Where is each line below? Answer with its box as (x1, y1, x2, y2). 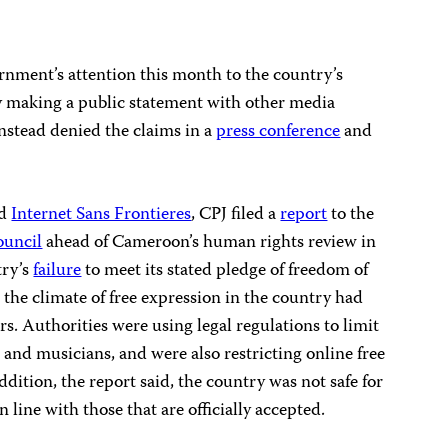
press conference (216, 117, 341, 148)
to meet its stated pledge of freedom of (81, 256, 369, 287)
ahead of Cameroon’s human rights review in (42, 228, 377, 259)
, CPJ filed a (191, 200, 281, 231)
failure (33, 256, 82, 287)
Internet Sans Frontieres (11, 200, 192, 231)
